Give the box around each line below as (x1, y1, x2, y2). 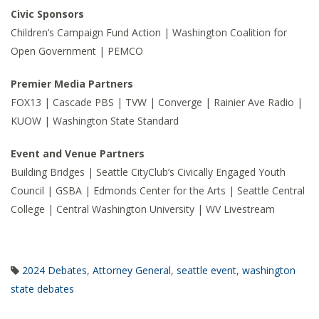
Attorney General (93, 263, 171, 277)
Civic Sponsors (11, 7, 84, 21)
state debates (11, 282, 74, 296)
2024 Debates (22, 263, 87, 277)
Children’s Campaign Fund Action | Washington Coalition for (11, 26, 287, 39)
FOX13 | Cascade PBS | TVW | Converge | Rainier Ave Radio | (11, 95, 303, 109)
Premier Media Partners (11, 77, 133, 90)
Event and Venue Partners (11, 147, 145, 160)
